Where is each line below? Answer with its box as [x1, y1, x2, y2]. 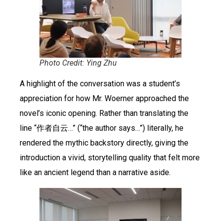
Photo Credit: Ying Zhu [39, 58, 117, 68]
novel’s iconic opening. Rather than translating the [20, 108, 188, 118]
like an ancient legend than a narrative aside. [20, 167, 171, 177]
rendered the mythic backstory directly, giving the [20, 138, 188, 147]
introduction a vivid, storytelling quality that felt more [20, 152, 200, 162]
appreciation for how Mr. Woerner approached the [20, 93, 189, 103]
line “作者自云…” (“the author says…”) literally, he [20, 123, 184, 133]
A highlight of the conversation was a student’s [20, 78, 180, 88]
